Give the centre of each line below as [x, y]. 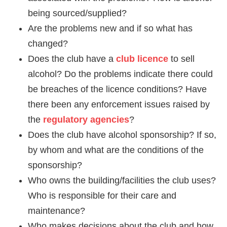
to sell [181, 59]
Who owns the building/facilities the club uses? [122, 180]
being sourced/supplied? [77, 13]
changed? [48, 43]
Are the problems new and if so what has [110, 28]
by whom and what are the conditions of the [116, 150]
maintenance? [56, 211]
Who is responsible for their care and [102, 195]
